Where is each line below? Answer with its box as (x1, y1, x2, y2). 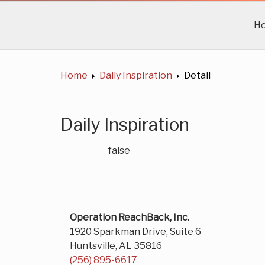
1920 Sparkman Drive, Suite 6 (70, 226, 201, 237)
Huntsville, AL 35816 (70, 240, 162, 251)
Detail (184, 70, 211, 81)
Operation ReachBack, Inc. (70, 212, 189, 223)
